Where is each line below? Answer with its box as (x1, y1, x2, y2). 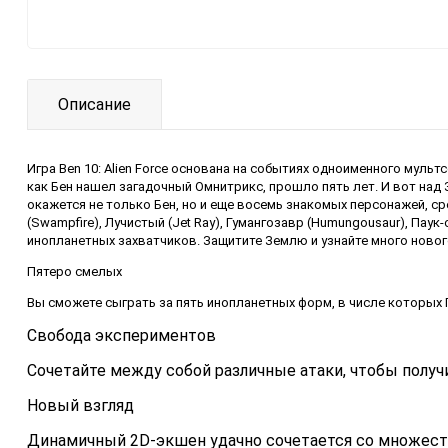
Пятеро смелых (27, 263, 122, 279)
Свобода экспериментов (27, 325, 216, 345)
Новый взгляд (27, 395, 134, 415)
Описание (58, 94, 131, 114)
